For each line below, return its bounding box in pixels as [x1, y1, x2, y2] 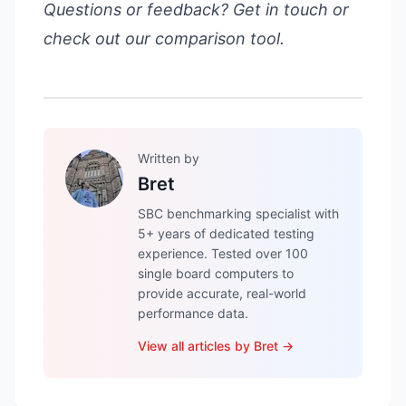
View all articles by [138, 338, 254, 353]
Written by [138, 150, 199, 166]
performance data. [138, 305, 248, 321]
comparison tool [155, 29, 280, 48]
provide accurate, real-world [138, 285, 306, 301]
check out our [43, 29, 155, 48]
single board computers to [138, 266, 294, 281]
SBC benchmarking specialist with [138, 206, 339, 221]
